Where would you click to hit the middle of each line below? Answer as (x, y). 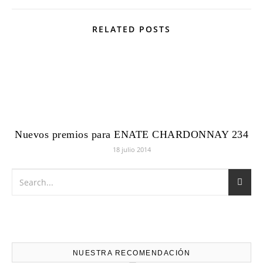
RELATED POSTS (131, 29)
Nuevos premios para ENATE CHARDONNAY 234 (131, 134)
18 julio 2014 (131, 149)
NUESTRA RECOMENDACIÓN (131, 253)
